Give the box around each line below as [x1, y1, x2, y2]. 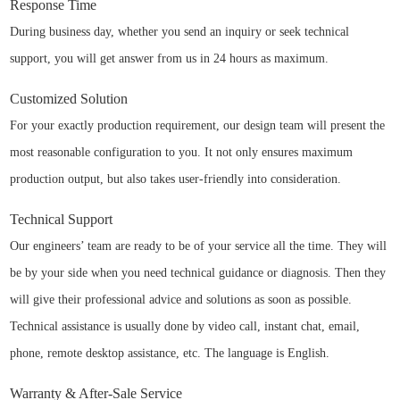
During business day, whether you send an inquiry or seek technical [10, 24, 350, 38]
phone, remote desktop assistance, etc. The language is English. [10, 346, 330, 360]
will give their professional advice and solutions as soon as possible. [10, 292, 353, 306]
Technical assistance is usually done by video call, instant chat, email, [10, 319, 361, 333]
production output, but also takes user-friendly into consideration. [10, 171, 342, 186]
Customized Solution [10, 90, 129, 106]
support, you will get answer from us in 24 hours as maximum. [10, 51, 329, 65]
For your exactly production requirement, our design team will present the [10, 118, 386, 132]
